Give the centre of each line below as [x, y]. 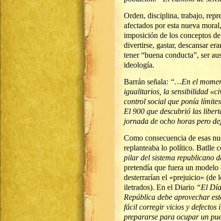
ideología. [139, 65]
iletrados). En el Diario [160, 187]
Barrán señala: [147, 82]
